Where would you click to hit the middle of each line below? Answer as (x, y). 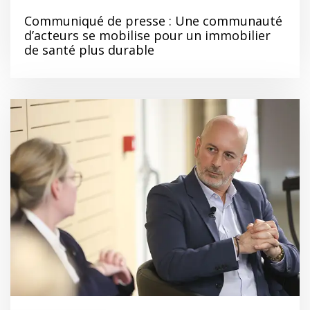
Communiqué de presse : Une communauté (153, 21)
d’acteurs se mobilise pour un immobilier (147, 36)
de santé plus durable (89, 50)
